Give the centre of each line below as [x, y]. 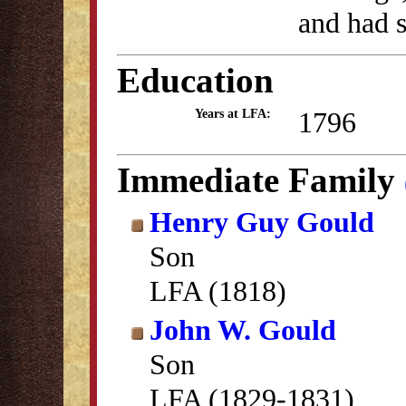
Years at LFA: [233, 114]
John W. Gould [243, 330]
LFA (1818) [218, 291]
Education [195, 80]
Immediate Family [261, 180]
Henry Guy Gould [262, 222]
